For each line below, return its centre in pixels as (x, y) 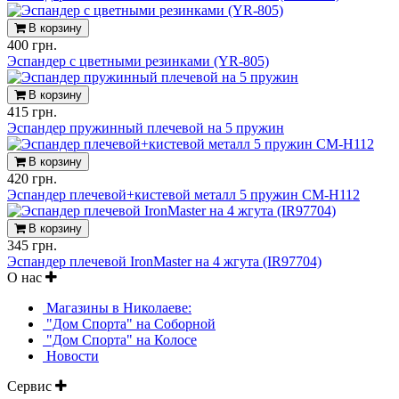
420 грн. (32, 178)
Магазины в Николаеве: (117, 307)
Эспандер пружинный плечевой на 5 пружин (146, 127)
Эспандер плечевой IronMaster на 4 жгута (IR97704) (164, 261)
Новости (71, 355)
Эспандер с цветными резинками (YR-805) (138, 61)
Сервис (31, 386)
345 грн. (32, 245)
